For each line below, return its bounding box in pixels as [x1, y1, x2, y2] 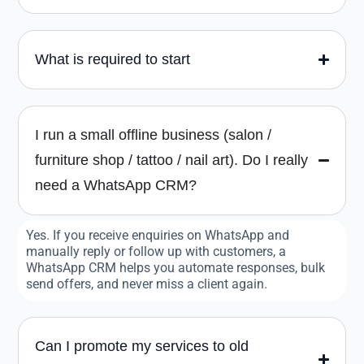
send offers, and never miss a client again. [26, 276, 267, 292]
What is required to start [35, 51, 190, 68]
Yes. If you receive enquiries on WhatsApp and [26, 227, 289, 244]
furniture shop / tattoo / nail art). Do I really [35, 152, 308, 169]
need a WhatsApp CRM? [35, 177, 197, 194]
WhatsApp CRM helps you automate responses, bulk [26, 260, 325, 276]
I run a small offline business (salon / [35, 127, 271, 144]
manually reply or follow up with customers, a [26, 244, 286, 260]
